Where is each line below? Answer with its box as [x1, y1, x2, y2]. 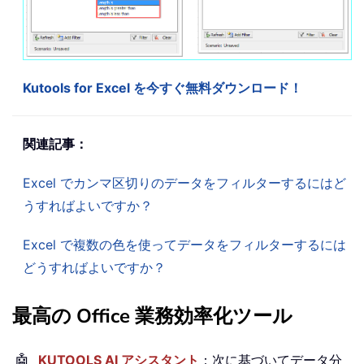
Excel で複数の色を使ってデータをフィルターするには [23, 236, 346, 253]
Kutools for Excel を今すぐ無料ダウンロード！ [23, 80, 302, 97]
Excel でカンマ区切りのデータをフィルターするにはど [23, 175, 346, 192]
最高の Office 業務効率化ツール [12, 303, 292, 330]
